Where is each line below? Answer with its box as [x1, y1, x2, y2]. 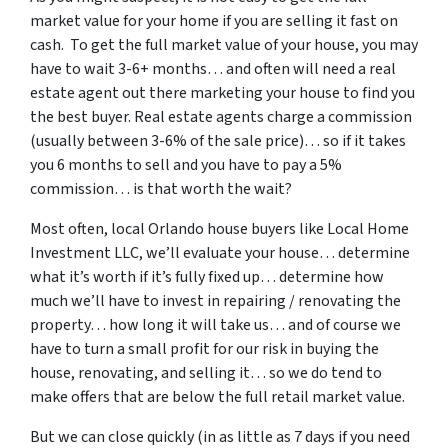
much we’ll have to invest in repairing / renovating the [30, 290, 401, 312]
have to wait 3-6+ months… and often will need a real [30, 58, 396, 80]
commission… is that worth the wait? [30, 178, 292, 200]
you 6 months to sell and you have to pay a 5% [30, 154, 342, 176]
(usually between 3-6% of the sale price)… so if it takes [30, 130, 406, 152]
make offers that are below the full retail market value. [30, 386, 405, 408]
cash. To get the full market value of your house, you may [30, 34, 418, 56]
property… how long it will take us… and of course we [30, 314, 401, 336]
